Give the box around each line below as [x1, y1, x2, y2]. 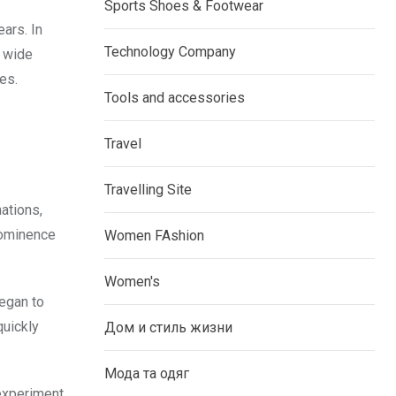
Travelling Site [104, 181, 192, 199]
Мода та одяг [104, 365, 189, 383]
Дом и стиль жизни [104, 319, 232, 337]
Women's [104, 273, 160, 291]
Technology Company [104, 43, 236, 61]
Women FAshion [104, 227, 204, 245]
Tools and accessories [104, 89, 245, 107]
